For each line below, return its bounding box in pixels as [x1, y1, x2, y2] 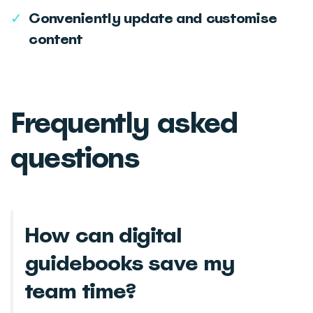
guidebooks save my [24, 248, 235, 277]
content [29, 29, 83, 48]
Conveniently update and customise [29, 8, 277, 27]
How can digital [24, 220, 182, 249]
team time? [24, 276, 136, 305]
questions [10, 138, 139, 176]
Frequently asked [10, 103, 238, 141]
